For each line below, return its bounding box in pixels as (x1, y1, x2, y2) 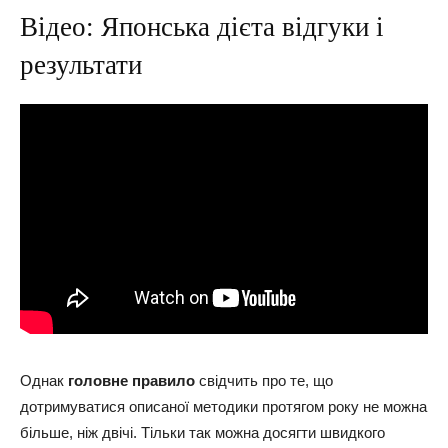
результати (20, 50, 142, 80)
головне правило (64, 371, 195, 389)
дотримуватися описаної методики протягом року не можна (20, 397, 427, 415)
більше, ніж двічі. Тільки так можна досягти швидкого (20, 423, 385, 441)
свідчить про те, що (195, 371, 333, 389)
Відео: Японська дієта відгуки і (20, 12, 384, 42)
